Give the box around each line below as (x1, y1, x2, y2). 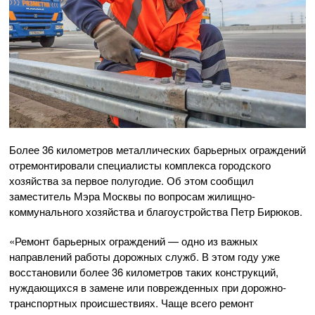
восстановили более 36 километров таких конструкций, (9, 264, 278, 279)
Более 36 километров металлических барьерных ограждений (9, 141, 306, 157)
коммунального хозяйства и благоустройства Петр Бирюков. (9, 203, 302, 219)
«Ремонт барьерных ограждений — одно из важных (9, 233, 258, 248)
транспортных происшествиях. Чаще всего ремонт (9, 295, 254, 310)
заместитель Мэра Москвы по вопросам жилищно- (9, 188, 255, 203)
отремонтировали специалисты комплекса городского (9, 157, 271, 172)
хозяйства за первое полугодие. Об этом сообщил (9, 172, 254, 188)
